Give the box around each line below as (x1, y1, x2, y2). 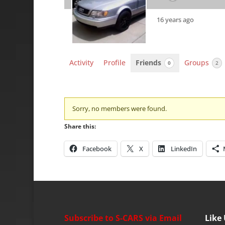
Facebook (82, 144, 111, 154)
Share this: (64, 122, 96, 131)
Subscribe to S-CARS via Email (64, 212, 182, 223)
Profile (103, 58, 126, 67)
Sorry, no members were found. (72, 104, 167, 114)
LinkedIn (170, 144, 197, 154)
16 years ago (156, 15, 194, 24)
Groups (184, 58, 211, 67)
